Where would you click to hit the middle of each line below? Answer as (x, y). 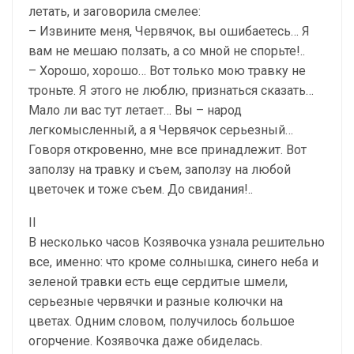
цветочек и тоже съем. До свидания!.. (141, 189)
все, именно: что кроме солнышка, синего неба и (173, 262)
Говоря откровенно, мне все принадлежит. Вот (168, 149)
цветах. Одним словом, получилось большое (162, 321)
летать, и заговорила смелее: (115, 11)
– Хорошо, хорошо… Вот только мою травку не (167, 70)
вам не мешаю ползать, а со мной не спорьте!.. (167, 51)
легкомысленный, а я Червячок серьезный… (161, 130)
